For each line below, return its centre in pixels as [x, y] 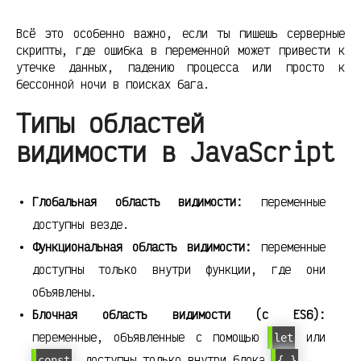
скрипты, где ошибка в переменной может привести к [180, 51]
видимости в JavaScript [176, 152]
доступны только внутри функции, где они [179, 270]
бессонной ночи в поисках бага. [113, 85]
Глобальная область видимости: [137, 202]
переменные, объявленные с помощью [151, 338]
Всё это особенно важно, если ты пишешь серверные [180, 34]
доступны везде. [81, 225]
